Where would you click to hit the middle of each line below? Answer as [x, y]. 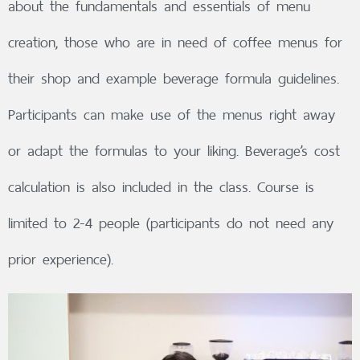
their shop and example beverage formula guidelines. [174, 78]
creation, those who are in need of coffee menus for [175, 42]
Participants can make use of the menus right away [172, 114]
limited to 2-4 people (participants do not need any [171, 223]
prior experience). [61, 259]
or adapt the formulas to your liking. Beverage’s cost [174, 150]
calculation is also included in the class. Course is [161, 186]
